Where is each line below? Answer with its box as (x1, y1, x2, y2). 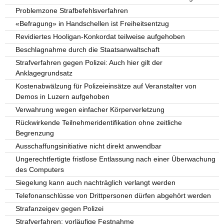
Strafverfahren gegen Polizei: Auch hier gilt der (15, 58, 163, 66)
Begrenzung (15, 129, 54, 137)
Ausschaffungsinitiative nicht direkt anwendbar (15, 142, 162, 150)
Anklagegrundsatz (15, 69, 73, 77)
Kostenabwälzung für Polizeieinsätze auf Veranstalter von (15, 82, 197, 90)
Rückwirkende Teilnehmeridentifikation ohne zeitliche (15, 118, 182, 126)
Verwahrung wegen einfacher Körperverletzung (15, 105, 165, 113)
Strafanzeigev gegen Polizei (15, 204, 104, 212)
